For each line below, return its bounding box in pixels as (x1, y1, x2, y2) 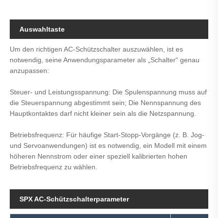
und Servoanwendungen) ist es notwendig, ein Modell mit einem (10, 142, 207, 150)
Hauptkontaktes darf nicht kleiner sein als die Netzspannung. (10, 109, 196, 118)
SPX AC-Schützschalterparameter (19, 195, 129, 203)
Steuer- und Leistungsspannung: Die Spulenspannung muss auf (10, 88, 207, 96)
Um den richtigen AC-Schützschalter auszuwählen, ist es (10, 45, 183, 54)
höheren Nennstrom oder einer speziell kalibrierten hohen (10, 152, 187, 161)
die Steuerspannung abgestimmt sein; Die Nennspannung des (10, 99, 201, 107)
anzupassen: (10, 67, 49, 75)
